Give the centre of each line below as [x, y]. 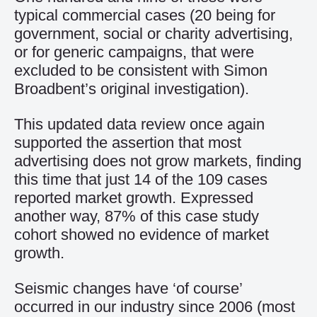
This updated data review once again [139, 124]
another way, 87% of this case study [137, 216]
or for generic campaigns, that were [134, 52]
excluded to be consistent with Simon [141, 70]
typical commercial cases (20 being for [145, 15]
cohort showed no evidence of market [142, 235]
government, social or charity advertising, [154, 34]
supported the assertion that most [128, 143]
